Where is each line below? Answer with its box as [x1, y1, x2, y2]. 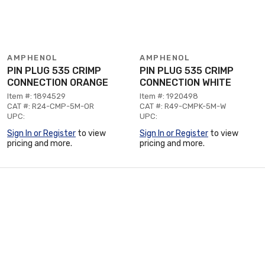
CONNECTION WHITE [140, 77, 231, 88]
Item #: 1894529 [7, 92, 66, 101]
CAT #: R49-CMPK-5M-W [140, 102, 226, 111]
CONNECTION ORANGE [7, 77, 108, 88]
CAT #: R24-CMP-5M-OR [7, 102, 94, 111]
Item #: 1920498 [140, 92, 198, 101]
